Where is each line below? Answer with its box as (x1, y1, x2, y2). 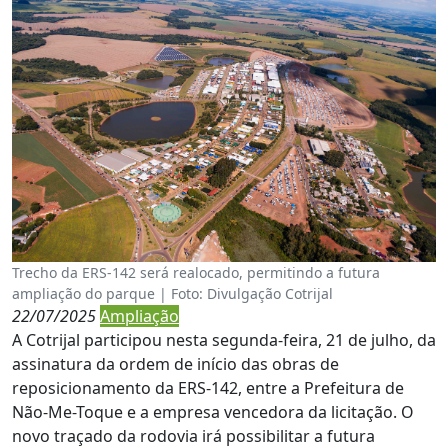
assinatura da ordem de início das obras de (12, 352, 339, 375)
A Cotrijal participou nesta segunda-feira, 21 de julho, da (12, 328, 436, 351)
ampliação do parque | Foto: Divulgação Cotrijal (12, 283, 333, 303)
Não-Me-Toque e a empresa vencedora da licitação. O (12, 400, 414, 423)
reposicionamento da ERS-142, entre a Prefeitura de (12, 376, 404, 399)
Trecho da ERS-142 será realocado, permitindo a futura (12, 262, 380, 282)
